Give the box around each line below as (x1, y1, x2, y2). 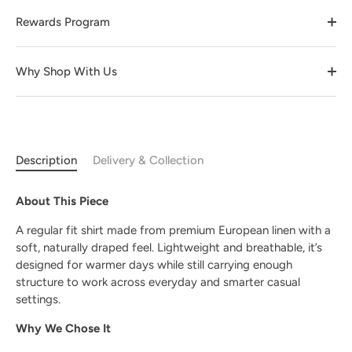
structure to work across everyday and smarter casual (16, 275, 300, 289)
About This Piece (16, 194, 108, 208)
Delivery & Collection (93, 153, 203, 167)
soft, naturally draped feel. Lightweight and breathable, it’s (16, 240, 322, 255)
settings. (16, 292, 60, 306)
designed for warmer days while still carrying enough (16, 258, 292, 272)
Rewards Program (16, 15, 110, 29)
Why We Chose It (16, 321, 111, 335)
